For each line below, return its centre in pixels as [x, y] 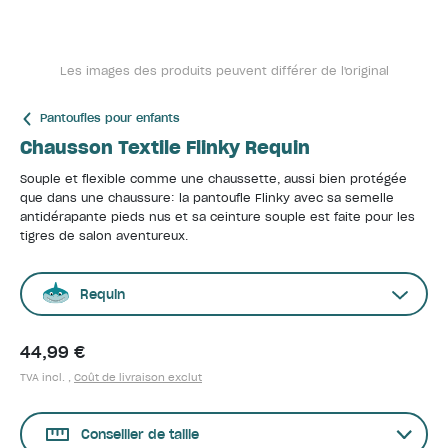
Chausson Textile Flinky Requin [165, 147]
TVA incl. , [47, 377]
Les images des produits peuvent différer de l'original [224, 71]
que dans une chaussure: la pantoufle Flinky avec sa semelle [207, 198]
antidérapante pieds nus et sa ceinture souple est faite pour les [217, 217]
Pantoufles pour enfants [110, 118]
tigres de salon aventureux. [104, 236]
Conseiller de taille [140, 434]
